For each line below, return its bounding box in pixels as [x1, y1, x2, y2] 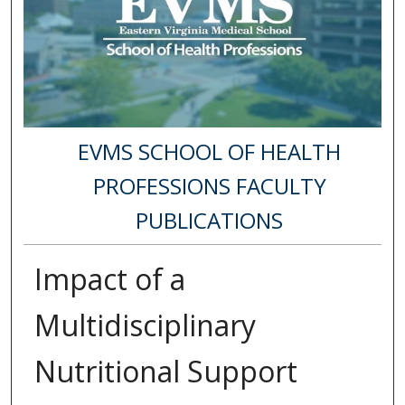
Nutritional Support [33, 352, 297, 391]
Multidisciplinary [33, 306, 256, 345]
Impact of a [33, 259, 185, 299]
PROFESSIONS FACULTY [92, 170, 326, 201]
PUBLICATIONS [136, 204, 284, 235]
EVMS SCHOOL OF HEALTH [78, 136, 342, 166]
